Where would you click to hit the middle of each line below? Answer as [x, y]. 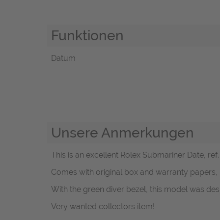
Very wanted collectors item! [103, 207]
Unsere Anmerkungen [123, 132]
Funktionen [87, 36]
